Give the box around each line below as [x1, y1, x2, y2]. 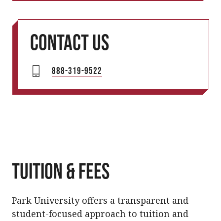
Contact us [30, 30, 109, 54]
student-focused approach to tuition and [12, 207, 188, 220]
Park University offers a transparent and [12, 194, 188, 206]
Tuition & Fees [12, 158, 110, 183]
